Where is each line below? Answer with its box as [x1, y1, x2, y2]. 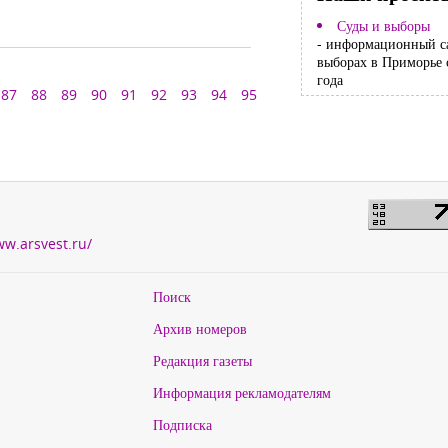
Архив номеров [152, 319, 247, 338]
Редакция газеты [152, 351, 252, 370]
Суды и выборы [336, 16, 430, 36]
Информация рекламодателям [152, 383, 331, 402]
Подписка [152, 415, 212, 434]
